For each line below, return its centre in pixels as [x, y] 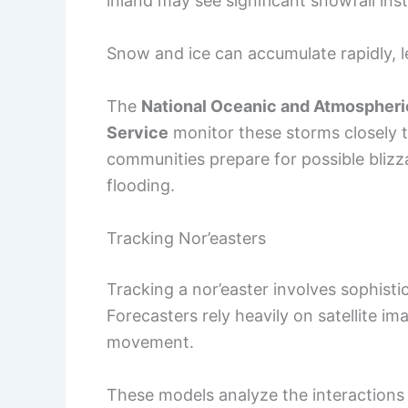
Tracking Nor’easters [186, 238]
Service [138, 133]
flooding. [141, 186]
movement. [150, 342]
